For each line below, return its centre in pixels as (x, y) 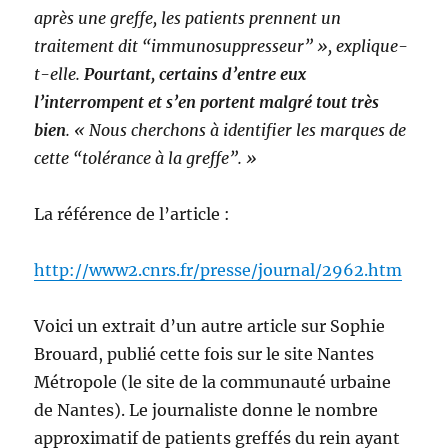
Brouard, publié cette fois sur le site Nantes (204, 354)
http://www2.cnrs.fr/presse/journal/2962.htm (218, 270)
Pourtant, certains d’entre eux (195, 74)
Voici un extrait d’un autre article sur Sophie (210, 326)
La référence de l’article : (132, 214)
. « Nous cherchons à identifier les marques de (236, 130)
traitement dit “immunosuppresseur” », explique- (221, 46)
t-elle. (59, 74)
